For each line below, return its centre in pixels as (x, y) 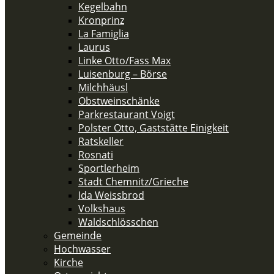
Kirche (68, 262)
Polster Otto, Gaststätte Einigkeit (154, 128)
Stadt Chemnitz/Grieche (133, 182)
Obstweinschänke (119, 101)
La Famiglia (104, 34)
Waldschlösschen (118, 222)
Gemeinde (78, 235)
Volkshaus (102, 209)
